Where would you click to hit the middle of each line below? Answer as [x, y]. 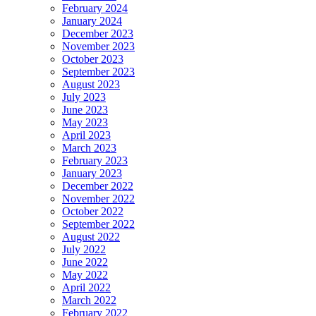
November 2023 [98, 47]
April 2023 [86, 135]
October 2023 [93, 59]
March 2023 [89, 148]
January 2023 [92, 174]
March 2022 [89, 300]
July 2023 [84, 97]
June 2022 [85, 262]
